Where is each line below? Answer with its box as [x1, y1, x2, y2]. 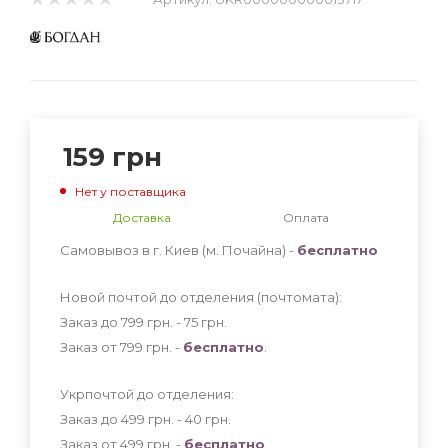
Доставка [113, 209, 171, 225]
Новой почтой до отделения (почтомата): [60, 288, 342, 305]
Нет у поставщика [75, 183, 186, 199]
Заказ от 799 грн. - [60, 338, 183, 355]
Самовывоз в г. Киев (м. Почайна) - [60, 241, 297, 258]
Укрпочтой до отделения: [60, 385, 234, 402]
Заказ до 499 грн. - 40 [60, 410, 205, 427]
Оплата [283, 209, 329, 225]
